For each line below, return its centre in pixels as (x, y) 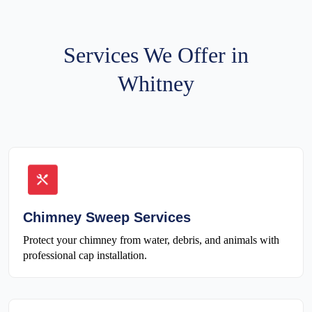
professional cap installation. (85, 255)
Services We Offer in (156, 55)
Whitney (156, 84)
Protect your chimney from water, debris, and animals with (151, 240)
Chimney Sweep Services (107, 217)
